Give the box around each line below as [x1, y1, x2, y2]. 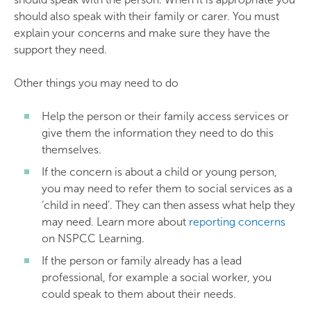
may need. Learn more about [42, 215, 189, 228]
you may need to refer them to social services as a [42, 182, 292, 195]
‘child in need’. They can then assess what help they [42, 199, 295, 212]
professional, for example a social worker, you [42, 271, 271, 284]
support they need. [14, 43, 107, 56]
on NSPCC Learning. [42, 232, 144, 245]
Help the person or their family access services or [42, 110, 289, 123]
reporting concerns [189, 215, 285, 228]
